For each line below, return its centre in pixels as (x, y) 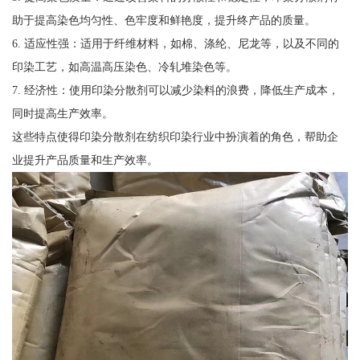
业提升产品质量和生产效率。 (85, 160)
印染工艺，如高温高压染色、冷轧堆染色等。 (124, 66)
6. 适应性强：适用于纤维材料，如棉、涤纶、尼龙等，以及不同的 (175, 43)
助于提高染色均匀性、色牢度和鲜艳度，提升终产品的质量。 (164, 20)
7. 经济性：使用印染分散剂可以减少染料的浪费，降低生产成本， (175, 90)
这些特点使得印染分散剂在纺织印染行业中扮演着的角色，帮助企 (175, 136)
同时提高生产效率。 (62, 113)
